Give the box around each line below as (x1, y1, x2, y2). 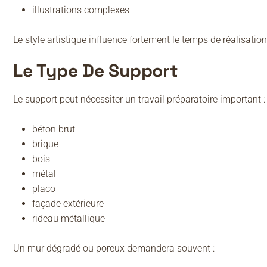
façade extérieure (32, 198, 104, 210)
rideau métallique (32, 213, 105, 225)
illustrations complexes (32, 4, 129, 16)
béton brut (32, 123, 75, 135)
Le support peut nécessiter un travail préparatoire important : (13, 94, 265, 105)
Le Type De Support (13, 59, 178, 83)
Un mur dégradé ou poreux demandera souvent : (13, 243, 215, 254)
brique (32, 138, 58, 150)
